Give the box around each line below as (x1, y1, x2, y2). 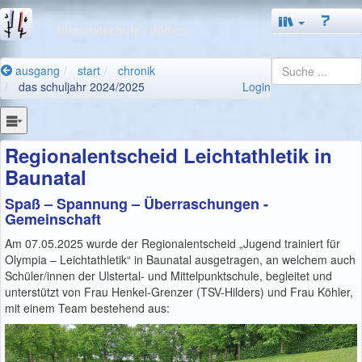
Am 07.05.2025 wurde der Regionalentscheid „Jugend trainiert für (5, 234, 340, 251)
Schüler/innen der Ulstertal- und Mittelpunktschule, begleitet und (5, 267, 335, 284)
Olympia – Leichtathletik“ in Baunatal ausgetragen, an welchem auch (5, 250, 356, 267)
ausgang (12, 62, 60, 78)
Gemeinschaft (5, 208, 101, 229)
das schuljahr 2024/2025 (19, 78, 145, 95)
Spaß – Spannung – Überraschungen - (5, 192, 268, 214)
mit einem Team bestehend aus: (5, 299, 170, 316)
